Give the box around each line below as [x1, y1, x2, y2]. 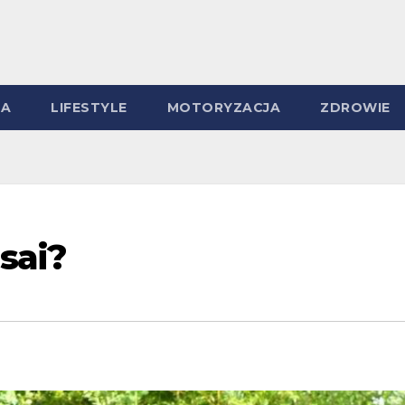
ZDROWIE [320, 99, 391, 116]
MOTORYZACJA [166, 99, 280, 116]
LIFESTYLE [51, 99, 127, 116]
